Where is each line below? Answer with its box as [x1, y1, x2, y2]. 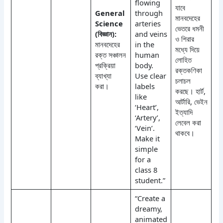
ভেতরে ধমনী [175, 23, 204, 33]
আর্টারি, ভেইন [175, 96, 208, 107]
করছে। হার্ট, [175, 86, 206, 96]
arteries [134, 18, 161, 28]
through [134, 7, 163, 18]
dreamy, [134, 203, 162, 214]
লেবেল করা [175, 117, 201, 127]
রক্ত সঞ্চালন [95, 49, 126, 60]
